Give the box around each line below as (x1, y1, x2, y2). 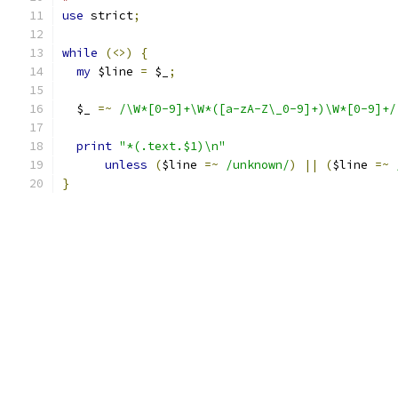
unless (105, 157, 147, 172)
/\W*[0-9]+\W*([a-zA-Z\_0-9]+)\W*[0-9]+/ (119, 101, 396, 116)
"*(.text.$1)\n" (119, 139, 226, 154)
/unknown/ (226, 157, 290, 172)
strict (84, 8, 133, 23)
